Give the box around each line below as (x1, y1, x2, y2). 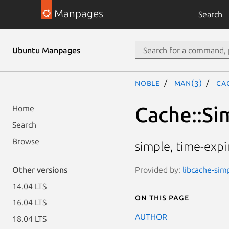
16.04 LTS (12, 198, 47, 207)
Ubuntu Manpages (12, 45, 80, 55)
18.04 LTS (12, 214, 47, 223)
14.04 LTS (12, 181, 47, 191)
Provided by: (135, 165, 182, 174)
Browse (12, 136, 39, 146)
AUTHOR (135, 212, 167, 221)
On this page (135, 192, 189, 202)
